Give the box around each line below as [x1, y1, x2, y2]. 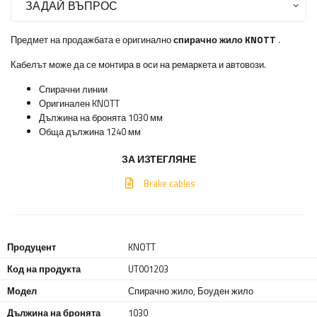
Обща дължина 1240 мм [39, 125, 141, 139]
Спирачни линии [39, 82, 108, 97]
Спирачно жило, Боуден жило [128, 284, 254, 299]
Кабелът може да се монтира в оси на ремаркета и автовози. [11, 57, 266, 72]
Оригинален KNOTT [39, 96, 120, 111]
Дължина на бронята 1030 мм [39, 110, 163, 125]
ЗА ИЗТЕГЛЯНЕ [121, 151, 196, 167]
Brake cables [143, 176, 195, 191]
